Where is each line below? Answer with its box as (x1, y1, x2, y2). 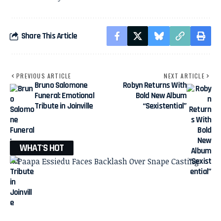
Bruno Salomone (35, 80, 88, 91)
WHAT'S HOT (20, 142, 64, 155)
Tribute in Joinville (35, 101, 93, 112)
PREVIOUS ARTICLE (16, 72, 72, 80)
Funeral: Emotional (35, 90, 94, 102)
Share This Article (21, 30, 77, 41)
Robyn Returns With (123, 80, 186, 91)
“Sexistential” (142, 101, 186, 112)
